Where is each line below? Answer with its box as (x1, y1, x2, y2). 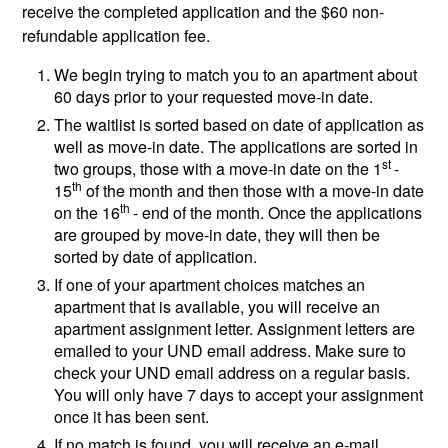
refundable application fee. (22, 23, 211, 47)
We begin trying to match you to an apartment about (54, 62, 418, 86)
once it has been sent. (54, 404, 210, 428)
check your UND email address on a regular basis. (54, 360, 411, 384)
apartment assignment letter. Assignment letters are (54, 316, 416, 340)
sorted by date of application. (54, 244, 258, 268)
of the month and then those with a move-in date (82, 178, 425, 202)
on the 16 (54, 200, 121, 224)
